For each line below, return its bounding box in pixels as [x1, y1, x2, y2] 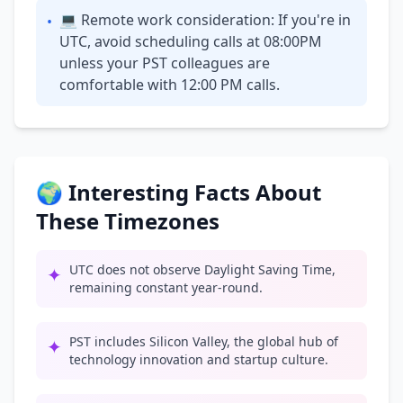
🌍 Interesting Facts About [36, 177, 321, 207]
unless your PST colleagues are [59, 53, 270, 73]
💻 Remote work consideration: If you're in [59, 10, 351, 30]
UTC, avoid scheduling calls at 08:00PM [59, 31, 322, 51]
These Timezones [36, 206, 219, 236]
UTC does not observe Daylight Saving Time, [69, 261, 336, 278]
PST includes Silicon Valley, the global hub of [69, 333, 338, 350]
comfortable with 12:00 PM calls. [59, 75, 280, 94]
